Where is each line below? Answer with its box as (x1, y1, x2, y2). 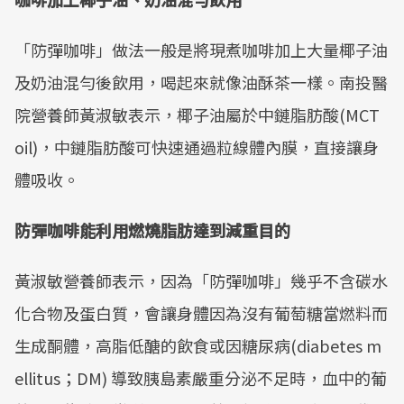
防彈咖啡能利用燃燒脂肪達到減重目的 (14, 218, 290, 242)
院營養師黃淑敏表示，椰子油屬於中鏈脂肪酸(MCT (14, 103, 380, 126)
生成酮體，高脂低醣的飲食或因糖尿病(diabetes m (14, 334, 381, 357)
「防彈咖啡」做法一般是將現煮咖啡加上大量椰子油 (14, 38, 388, 61)
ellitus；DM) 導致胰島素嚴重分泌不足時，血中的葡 (14, 366, 387, 390)
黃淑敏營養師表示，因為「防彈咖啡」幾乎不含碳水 (14, 269, 388, 292)
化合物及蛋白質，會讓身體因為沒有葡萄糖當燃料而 (14, 301, 388, 325)
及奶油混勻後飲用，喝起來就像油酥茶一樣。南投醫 (14, 70, 388, 94)
